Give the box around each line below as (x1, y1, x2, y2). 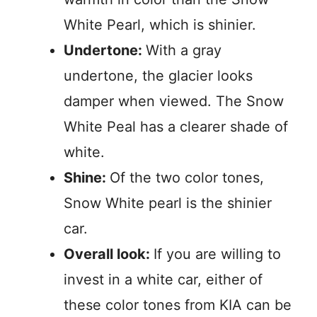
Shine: (64, 169, 110, 186)
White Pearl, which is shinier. (64, 16, 256, 33)
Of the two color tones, (110, 169, 264, 186)
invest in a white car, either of (64, 271, 263, 288)
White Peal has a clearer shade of (64, 118, 288, 135)
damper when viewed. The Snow (64, 93, 284, 110)
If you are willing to (154, 246, 281, 263)
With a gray (146, 42, 221, 59)
